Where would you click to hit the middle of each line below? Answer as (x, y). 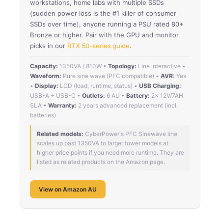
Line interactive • (161, 66)
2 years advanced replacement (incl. (127, 105)
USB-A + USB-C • (56, 95)
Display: (47, 85)
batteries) (43, 115)
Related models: (60, 134)
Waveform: (46, 76)
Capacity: (44, 66)
